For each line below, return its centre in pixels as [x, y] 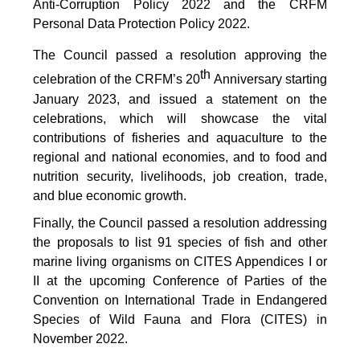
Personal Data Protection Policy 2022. [142, 24]
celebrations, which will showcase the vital [180, 118]
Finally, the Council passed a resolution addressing [180, 223]
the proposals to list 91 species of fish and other [180, 242]
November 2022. [81, 338]
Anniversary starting [269, 80]
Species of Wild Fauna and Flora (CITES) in [180, 319]
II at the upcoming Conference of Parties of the [180, 280]
